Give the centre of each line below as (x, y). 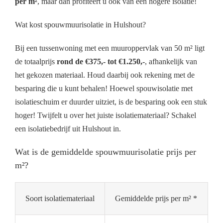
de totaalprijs (36, 61)
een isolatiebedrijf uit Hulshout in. (68, 128)
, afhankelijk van (171, 61)
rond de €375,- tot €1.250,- (101, 61)
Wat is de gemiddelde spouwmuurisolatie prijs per (106, 152)
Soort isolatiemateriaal (60, 198)
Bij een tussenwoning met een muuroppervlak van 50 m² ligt (110, 48)
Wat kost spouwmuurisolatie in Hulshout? (80, 24)
